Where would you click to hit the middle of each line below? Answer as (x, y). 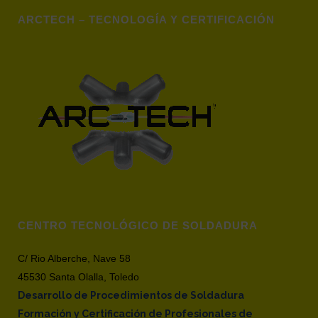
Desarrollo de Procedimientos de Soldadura (131, 295)
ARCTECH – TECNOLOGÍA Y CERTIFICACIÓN (146, 20)
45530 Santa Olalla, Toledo (78, 277)
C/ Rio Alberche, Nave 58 (74, 258)
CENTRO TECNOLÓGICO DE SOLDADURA (138, 225)
